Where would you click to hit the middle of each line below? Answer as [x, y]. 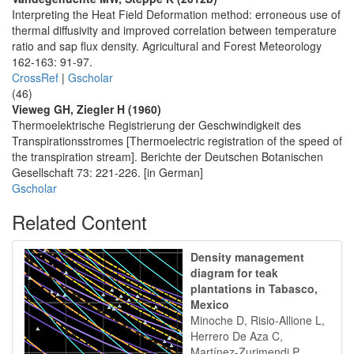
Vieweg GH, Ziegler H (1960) [87, 109]
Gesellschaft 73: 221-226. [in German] [107, 172]
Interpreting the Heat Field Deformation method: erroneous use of [176, 14]
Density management [247, 257]
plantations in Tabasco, [254, 288]
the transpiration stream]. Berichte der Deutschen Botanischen [168, 156]
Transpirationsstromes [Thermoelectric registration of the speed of [177, 141]
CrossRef [35, 77]
